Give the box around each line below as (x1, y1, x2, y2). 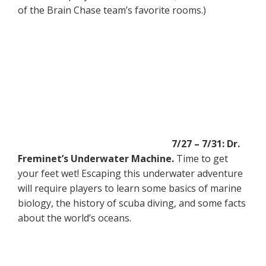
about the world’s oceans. (18, 211, 131, 224)
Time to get (174, 151, 228, 165)
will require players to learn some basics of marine (18, 181, 242, 195)
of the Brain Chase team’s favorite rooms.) (18, 3, 206, 17)
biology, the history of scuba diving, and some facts (18, 196, 246, 210)
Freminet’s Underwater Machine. (18, 151, 174, 165)
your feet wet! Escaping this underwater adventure (18, 166, 243, 180)
